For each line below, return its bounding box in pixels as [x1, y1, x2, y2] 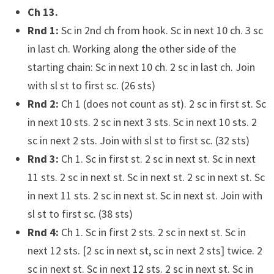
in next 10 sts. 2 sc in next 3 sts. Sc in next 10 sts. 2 [27, 115, 257, 129]
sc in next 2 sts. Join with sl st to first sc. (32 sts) [27, 133, 250, 147]
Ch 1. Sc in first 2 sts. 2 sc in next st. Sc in [58, 225, 246, 239]
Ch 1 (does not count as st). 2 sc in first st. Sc [58, 97, 266, 111]
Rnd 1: [27, 23, 59, 37]
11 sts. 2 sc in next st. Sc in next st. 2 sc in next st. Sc [27, 170, 265, 184]
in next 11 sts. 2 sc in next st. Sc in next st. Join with [27, 188, 262, 202]
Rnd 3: [27, 152, 59, 166]
